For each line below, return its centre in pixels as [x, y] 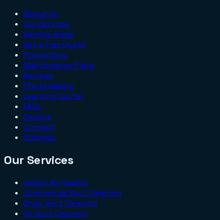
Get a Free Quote [55, 44]
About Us [41, 13]
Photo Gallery [49, 85]
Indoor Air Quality [56, 182]
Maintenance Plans [59, 65]
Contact [39, 127]
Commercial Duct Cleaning [72, 192]
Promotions [46, 55]
